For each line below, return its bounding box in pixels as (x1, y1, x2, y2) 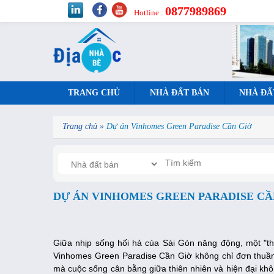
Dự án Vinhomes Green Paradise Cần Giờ (106, 122, 251, 131)
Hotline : (133, 8, 165, 17)
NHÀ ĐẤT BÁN (150, 88, 209, 97)
